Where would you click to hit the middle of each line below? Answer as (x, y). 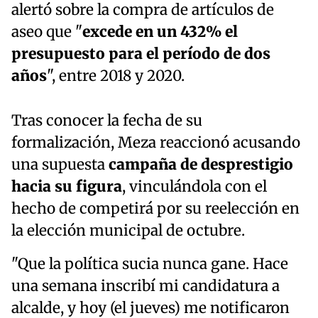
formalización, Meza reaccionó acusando (156, 142)
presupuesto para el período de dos (141, 54)
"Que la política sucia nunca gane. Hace (150, 264)
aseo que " (47, 32)
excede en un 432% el (160, 32)
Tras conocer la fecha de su (107, 120)
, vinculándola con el (194, 186)
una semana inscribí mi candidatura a (146, 286)
